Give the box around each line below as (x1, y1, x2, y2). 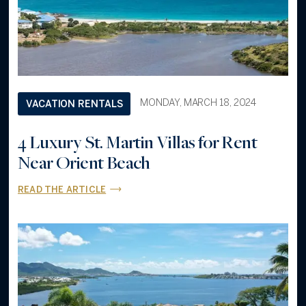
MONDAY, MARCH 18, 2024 (140, 98, 257, 108)
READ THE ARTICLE (18, 185, 107, 195)
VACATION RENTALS (26, 100, 123, 109)
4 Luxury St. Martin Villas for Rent (18, 129, 257, 154)
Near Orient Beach (18, 150, 150, 174)
